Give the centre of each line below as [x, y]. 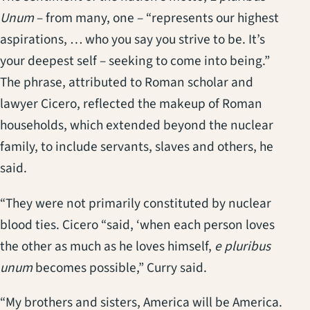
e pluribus [243, 246]
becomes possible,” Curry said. [120, 267]
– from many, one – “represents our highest [156, 18]
